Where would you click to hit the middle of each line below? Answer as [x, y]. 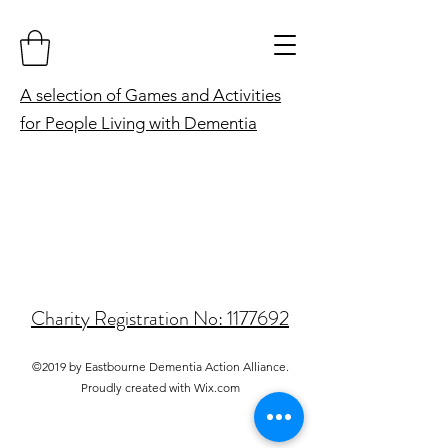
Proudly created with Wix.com [160, 387]
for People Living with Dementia [138, 122]
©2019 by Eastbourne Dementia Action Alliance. [160, 366]
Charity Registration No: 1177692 [160, 318]
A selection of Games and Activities [150, 94]
